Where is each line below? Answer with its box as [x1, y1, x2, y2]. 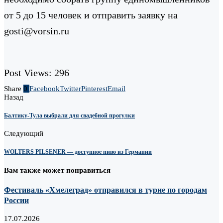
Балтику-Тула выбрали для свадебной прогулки [4, 111, 135, 119]
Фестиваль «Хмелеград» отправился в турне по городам [4, 185, 207, 194]
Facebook [29, 84, 60, 93]
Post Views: [4, 67, 52, 78]
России [4, 196, 29, 205]
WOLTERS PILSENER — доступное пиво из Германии [4, 148, 152, 156]
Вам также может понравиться [4, 166, 111, 175]
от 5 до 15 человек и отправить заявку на [4, 9, 178, 20]
